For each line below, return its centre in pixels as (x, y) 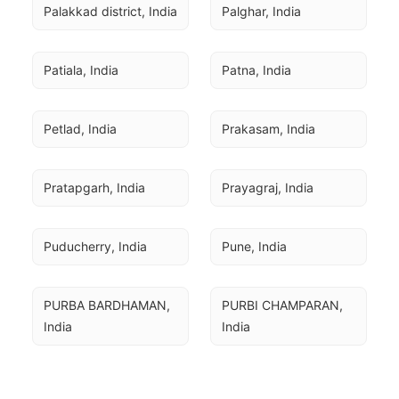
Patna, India (256, 70)
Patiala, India (81, 70)
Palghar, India (261, 11)
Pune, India (254, 246)
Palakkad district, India (110, 11)
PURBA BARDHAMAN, (107, 305)
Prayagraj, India (268, 187)
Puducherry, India (95, 246)
